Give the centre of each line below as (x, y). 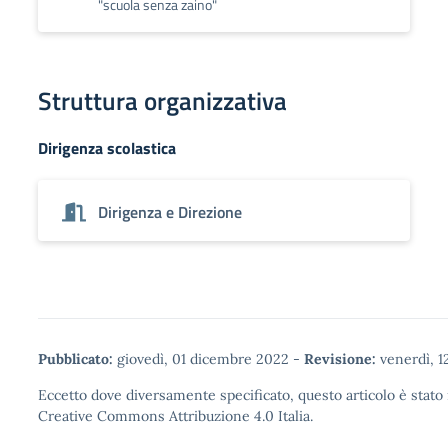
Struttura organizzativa (162, 101)
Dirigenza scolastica (107, 148)
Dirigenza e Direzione (170, 212)
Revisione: (340, 359)
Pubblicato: (75, 359)
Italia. (293, 416)
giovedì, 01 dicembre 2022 (203, 359)
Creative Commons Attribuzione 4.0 (156, 416)
